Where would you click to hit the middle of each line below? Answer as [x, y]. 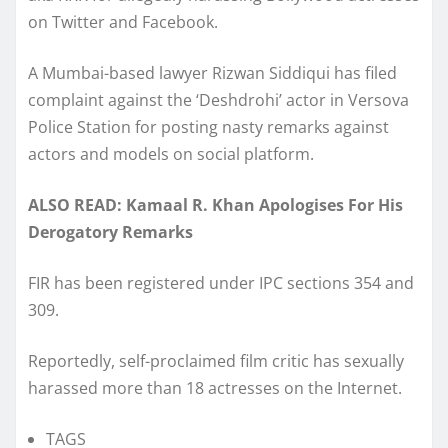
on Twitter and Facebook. [123, 21]
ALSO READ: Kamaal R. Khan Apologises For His [215, 204]
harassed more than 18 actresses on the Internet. [215, 387]
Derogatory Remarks [110, 231]
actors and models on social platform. [171, 153]
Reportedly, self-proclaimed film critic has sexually [216, 360]
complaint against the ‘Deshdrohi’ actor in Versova [218, 99]
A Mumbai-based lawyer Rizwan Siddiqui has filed [212, 72]
